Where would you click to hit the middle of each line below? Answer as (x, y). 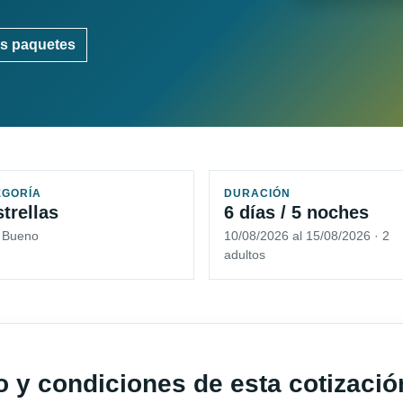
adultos (245, 255)
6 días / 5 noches (296, 213)
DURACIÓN (257, 194)
